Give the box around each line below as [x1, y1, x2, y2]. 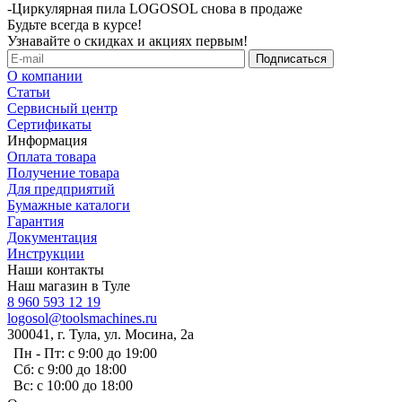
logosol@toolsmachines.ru [7, 310, 157, 326]
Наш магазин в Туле [7, 277, 130, 293]
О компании [7, 67, 83, 83]
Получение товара [7, 164, 119, 180]
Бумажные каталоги [7, 197, 130, 213]
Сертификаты [7, 116, 92, 132]
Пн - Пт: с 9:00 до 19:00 [13, 345, 157, 361]
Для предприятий [7, 180, 115, 197]
